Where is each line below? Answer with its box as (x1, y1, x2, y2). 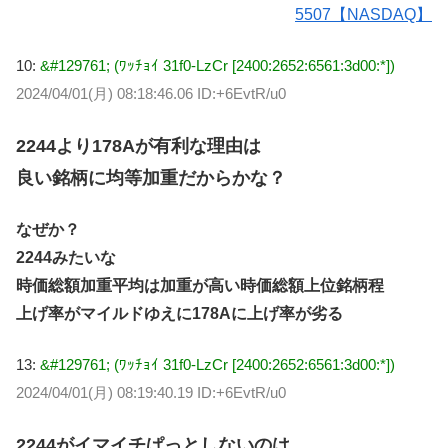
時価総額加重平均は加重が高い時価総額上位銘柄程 (16, 277, 384, 295)
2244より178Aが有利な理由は (16, 135, 261, 156)
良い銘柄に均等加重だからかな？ (16, 167, 286, 188)
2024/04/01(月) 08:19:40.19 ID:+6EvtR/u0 (16, 383, 286, 401)
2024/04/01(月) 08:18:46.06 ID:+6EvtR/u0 (16, 84, 286, 102)
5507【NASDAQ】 (295, 6, 432, 24)
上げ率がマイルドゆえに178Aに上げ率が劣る (16, 305, 343, 323)
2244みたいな (16, 249, 116, 267)
